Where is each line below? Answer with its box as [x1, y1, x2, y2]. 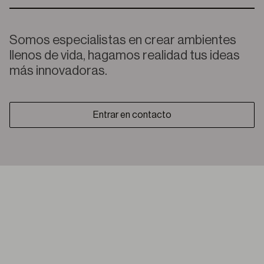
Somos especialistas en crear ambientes [9, 34, 236, 47]
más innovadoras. [9, 64, 107, 77]
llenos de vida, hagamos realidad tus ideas [9, 49, 240, 62]
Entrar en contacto [93, 110, 171, 120]
